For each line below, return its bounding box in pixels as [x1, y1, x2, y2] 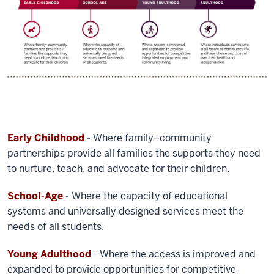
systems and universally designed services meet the [7, 205, 243, 218]
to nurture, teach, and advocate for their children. [7, 162, 229, 176]
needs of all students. [7, 220, 104, 234]
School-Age [7, 190, 63, 203]
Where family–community [93, 131, 212, 145]
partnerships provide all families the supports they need [7, 147, 261, 160]
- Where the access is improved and [91, 248, 256, 261]
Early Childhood [7, 131, 84, 145]
